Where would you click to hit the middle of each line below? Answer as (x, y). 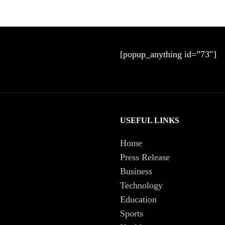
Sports (132, 213)
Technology (141, 185)
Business (136, 171)
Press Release (145, 157)
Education (138, 199)
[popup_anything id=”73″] (168, 54)
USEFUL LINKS (150, 120)
